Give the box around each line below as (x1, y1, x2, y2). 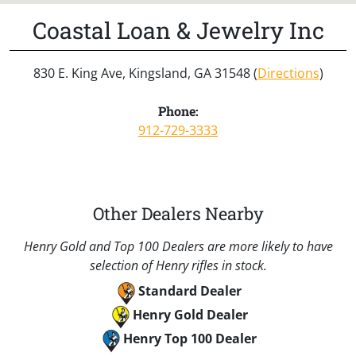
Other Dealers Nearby (92, 201, 264, 225)
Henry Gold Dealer (132, 305, 248, 323)
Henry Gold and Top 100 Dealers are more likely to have (23, 237, 333, 255)
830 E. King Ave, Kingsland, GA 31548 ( (33, 64, 257, 82)
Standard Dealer (138, 281, 242, 300)
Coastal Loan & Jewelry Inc (32, 14, 324, 45)
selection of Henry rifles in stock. (89, 256, 267, 274)
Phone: (157, 102, 199, 119)
